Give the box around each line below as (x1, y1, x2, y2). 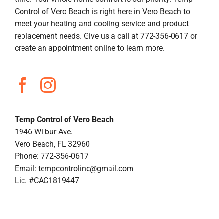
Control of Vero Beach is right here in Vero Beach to (14, 6, 190, 16)
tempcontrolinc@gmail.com (38, 163, 133, 173)
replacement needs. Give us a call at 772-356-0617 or (14, 31, 197, 41)
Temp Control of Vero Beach (14, 114, 114, 124)
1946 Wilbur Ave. (14, 127, 73, 136)
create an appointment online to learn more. (14, 43, 165, 53)
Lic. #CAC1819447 (14, 175, 79, 185)
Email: (14, 163, 38, 173)
